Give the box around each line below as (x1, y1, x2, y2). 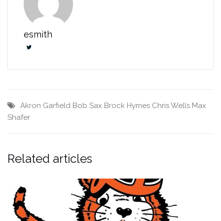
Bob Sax (73, 101, 102, 110)
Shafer (7, 112, 30, 122)
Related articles (7, 151, 92, 166)
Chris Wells (152, 101, 190, 110)
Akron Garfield (20, 101, 71, 110)
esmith (24, 29, 52, 39)
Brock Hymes (104, 101, 150, 110)
